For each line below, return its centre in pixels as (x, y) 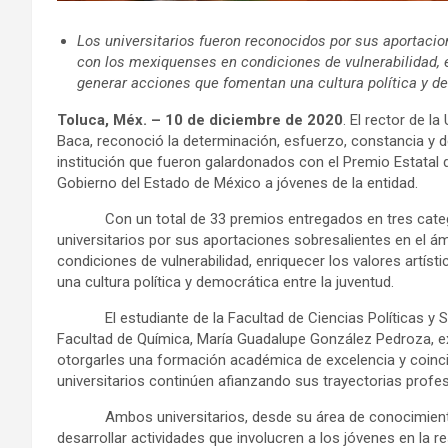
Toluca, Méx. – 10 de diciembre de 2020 (200, 119)
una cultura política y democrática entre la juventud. (229, 281)
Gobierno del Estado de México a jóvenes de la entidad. (243, 182)
